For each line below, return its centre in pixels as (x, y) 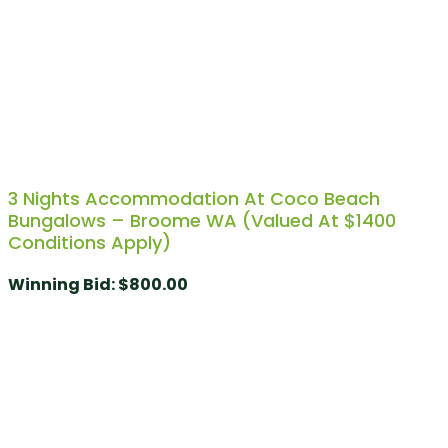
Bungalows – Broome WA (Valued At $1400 (202, 220)
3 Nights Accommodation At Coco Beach (194, 198)
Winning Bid (59, 284)
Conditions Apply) (89, 242)
